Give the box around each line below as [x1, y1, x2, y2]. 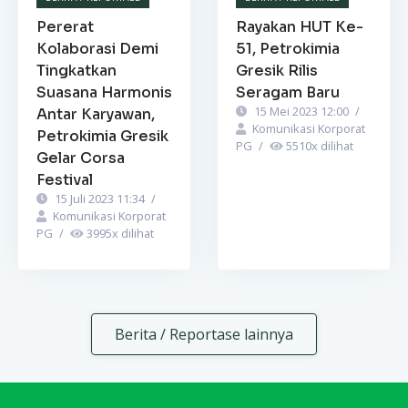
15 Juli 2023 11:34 [52, 189, 148, 207]
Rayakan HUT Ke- [236, 16, 363, 36]
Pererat [36, 16, 94, 36]
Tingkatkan [36, 60, 117, 80]
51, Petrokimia [236, 38, 340, 58]
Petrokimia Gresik [36, 126, 168, 146]
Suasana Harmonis [36, 82, 172, 102]
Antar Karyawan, [36, 104, 155, 124]
